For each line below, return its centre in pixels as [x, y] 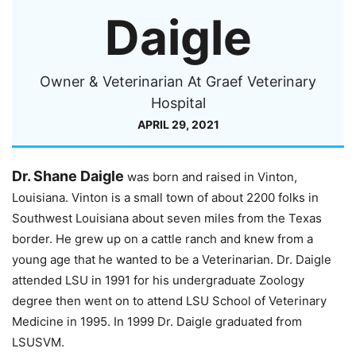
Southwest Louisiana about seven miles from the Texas [167, 218]
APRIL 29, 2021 [178, 124]
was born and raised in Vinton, [211, 176]
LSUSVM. [38, 342]
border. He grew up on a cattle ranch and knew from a [163, 238]
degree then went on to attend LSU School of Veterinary [169, 300]
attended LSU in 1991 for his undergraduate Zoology [158, 280]
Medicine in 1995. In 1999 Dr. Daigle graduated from [157, 321]
